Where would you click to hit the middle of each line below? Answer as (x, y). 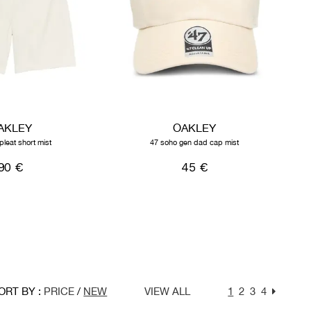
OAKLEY (195, 127)
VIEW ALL (168, 291)
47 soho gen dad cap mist (195, 142)
